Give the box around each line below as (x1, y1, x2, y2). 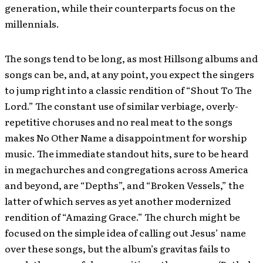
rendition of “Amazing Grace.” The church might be (5, 210, 240, 224)
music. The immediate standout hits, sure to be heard (5, 146, 248, 160)
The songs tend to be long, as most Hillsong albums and (5, 51, 258, 65)
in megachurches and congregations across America (5, 162, 248, 176)
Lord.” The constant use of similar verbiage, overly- (5, 99, 238, 113)
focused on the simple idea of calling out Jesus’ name (5, 225, 246, 240)
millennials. (5, 16, 59, 31)
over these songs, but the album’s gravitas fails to (5, 241, 230, 255)
